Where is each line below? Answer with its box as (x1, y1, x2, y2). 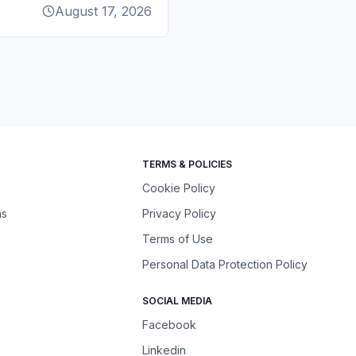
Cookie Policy (142, 181, 216, 195)
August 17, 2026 (55, 3, 152, 19)
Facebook (142, 318, 197, 331)
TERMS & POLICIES (142, 158, 233, 170)
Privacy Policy (142, 207, 217, 220)
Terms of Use (142, 232, 214, 246)
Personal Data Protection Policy (142, 257, 308, 271)
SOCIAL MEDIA (142, 295, 213, 307)
